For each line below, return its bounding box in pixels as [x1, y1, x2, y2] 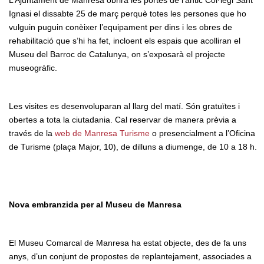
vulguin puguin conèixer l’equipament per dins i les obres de [9, 22, 232, 32]
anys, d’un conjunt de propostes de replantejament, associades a [9, 251, 252, 261]
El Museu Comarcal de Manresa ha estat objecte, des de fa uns [9, 237, 246, 247]
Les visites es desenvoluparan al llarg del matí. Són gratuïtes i [9, 101, 240, 111]
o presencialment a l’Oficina [150, 128, 255, 138]
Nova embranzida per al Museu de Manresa [9, 199, 181, 209]
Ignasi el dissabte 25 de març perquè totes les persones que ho [9, 8, 246, 18]
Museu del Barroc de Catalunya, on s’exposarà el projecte [9, 49, 225, 59]
